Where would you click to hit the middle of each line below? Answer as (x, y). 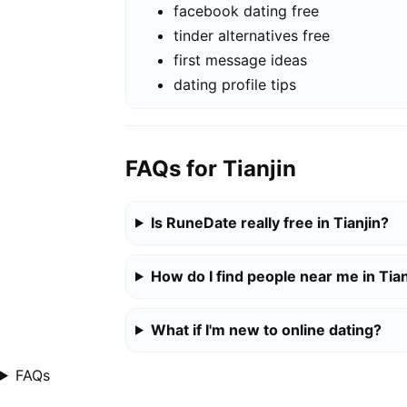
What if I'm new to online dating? (266, 329)
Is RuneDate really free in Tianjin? (269, 222)
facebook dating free (246, 11)
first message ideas (240, 60)
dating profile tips (235, 85)
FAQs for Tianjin (211, 168)
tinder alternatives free (252, 36)
